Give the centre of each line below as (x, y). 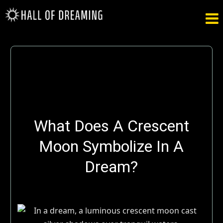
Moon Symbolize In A (111, 146)
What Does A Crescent (111, 126)
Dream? (111, 167)
